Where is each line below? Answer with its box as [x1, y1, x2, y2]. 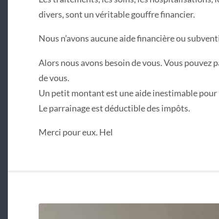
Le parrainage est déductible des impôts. [38, 102, 190, 113]
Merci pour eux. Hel [38, 126, 113, 137]
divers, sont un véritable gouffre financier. [38, 9, 195, 20]
